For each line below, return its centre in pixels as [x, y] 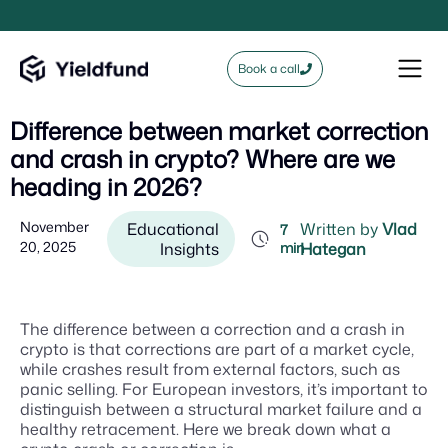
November [54, 226]
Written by [339, 229]
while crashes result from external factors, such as [210, 369]
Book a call [268, 68]
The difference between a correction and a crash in [212, 329]
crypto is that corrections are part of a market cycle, [217, 349]
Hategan [333, 249]
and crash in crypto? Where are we [202, 159]
